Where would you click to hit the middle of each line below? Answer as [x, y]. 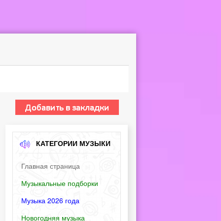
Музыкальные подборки [60, 183]
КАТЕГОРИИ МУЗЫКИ [73, 143]
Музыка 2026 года [50, 200]
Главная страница [51, 166]
